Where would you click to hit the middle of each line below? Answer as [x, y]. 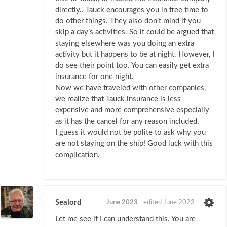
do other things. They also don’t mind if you [128, 21]
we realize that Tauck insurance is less [118, 99]
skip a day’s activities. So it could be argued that [135, 32]
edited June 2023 [169, 202]
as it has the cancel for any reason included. [127, 121]
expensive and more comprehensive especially [132, 110]
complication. [78, 155]
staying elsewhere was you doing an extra [125, 43]
